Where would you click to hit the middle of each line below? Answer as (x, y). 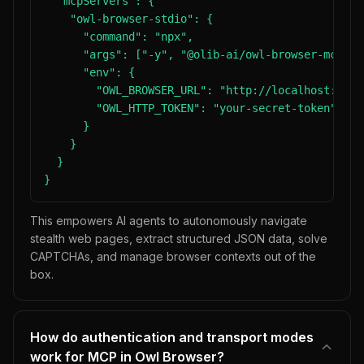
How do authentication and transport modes (172, 337)
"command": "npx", (119, 37)
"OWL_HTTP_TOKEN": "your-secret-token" (190, 108)
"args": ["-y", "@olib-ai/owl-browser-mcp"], (203, 54)
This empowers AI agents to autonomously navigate (169, 221)
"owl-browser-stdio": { (128, 19)
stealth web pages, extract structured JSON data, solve (179, 238)
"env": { (89, 72)
